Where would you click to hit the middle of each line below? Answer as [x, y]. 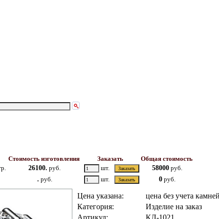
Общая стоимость [166, 159]
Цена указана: [100, 196]
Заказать [110, 159]
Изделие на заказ [174, 207]
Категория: [95, 207]
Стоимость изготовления [44, 159]
